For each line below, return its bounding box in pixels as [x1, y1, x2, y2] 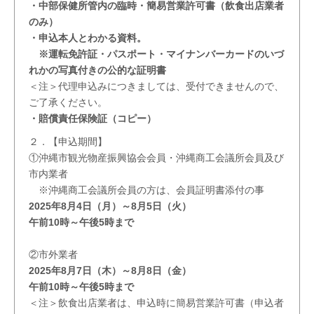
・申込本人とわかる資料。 [29, 32, 146, 43]
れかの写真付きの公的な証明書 [29, 64, 166, 76]
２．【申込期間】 [29, 136, 107, 147]
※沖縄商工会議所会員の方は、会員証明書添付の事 [29, 184, 264, 196]
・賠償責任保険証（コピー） [29, 113, 156, 124]
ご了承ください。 [29, 97, 107, 108]
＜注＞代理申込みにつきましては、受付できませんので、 [29, 81, 284, 92]
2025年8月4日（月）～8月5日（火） [29, 200, 191, 212]
